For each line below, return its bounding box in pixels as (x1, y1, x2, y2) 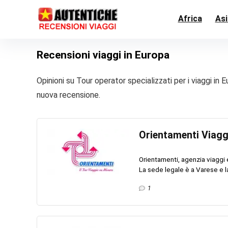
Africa (178, 13, 202, 23)
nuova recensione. (37, 90, 100, 100)
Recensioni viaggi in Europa (37, 48, 169, 61)
